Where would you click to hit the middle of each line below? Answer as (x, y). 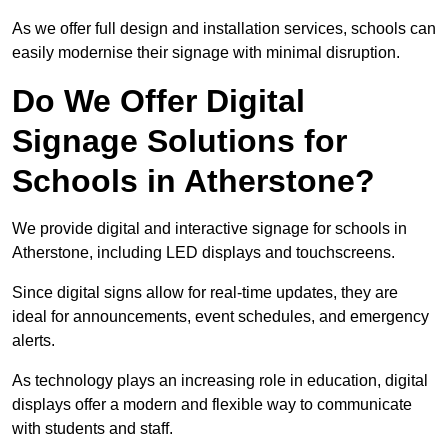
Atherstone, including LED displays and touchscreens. (205, 253)
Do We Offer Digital (158, 101)
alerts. (35, 341)
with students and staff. (92, 429)
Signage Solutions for (179, 141)
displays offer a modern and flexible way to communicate (212, 405)
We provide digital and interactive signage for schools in (209, 229)
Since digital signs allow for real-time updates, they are (205, 293)
